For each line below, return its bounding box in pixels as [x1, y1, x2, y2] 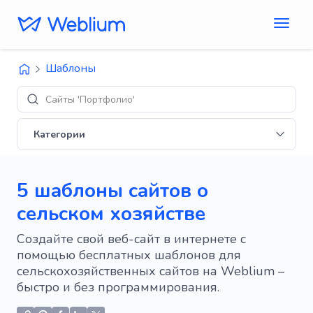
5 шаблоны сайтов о [17, 177, 208, 204]
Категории [34, 127, 85, 141]
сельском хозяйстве [17, 201, 205, 227]
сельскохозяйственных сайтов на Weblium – [17, 263, 284, 279]
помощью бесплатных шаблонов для [17, 247, 241, 263]
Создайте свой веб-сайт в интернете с [17, 231, 246, 247]
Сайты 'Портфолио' [45, 92, 135, 106]
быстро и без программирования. [17, 279, 219, 296]
